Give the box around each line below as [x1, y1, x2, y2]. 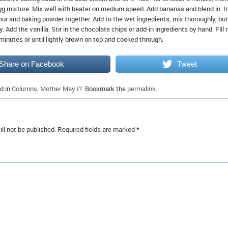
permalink [127, 84, 156, 93]
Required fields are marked [58, 125, 136, 134]
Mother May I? [40, 84, 82, 93]
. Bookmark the [82, 84, 127, 93]
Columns [12, 84, 37, 93]
